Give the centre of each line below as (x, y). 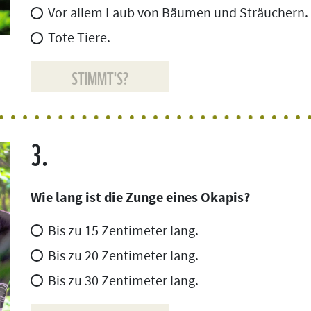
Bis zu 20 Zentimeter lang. (123, 255)
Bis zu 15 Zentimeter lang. (123, 230)
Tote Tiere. (79, 37)
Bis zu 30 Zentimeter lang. (123, 280)
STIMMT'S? (100, 77)
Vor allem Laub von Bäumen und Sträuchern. (178, 12)
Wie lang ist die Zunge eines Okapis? (140, 196)
